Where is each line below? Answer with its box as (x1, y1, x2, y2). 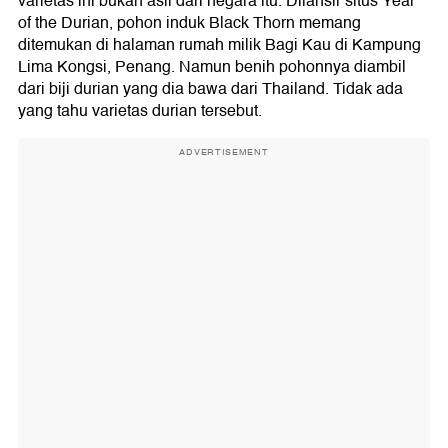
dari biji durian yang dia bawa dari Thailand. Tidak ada (18, 76, 403, 103)
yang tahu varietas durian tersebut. (18, 98, 262, 125)
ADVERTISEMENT (179, 145, 269, 160)
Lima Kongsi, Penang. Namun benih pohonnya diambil (18, 54, 406, 81)
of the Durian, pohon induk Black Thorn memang (18, 10, 361, 37)
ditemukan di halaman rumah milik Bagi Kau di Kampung (18, 32, 421, 59)
